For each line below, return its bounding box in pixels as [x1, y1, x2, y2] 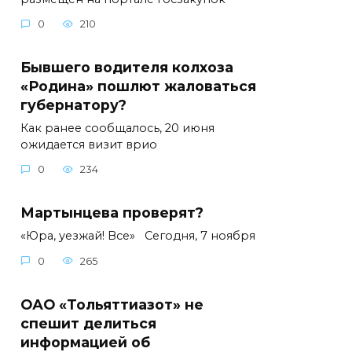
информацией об [20, 333, 150, 350]
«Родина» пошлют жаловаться [20, 77, 256, 94]
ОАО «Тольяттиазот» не [20, 295, 203, 313]
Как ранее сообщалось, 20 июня [20, 120, 214, 135]
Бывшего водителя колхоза [20, 58, 233, 75]
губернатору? [20, 96, 126, 113]
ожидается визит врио [20, 137, 157, 152]
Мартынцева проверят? [20, 204, 203, 222]
